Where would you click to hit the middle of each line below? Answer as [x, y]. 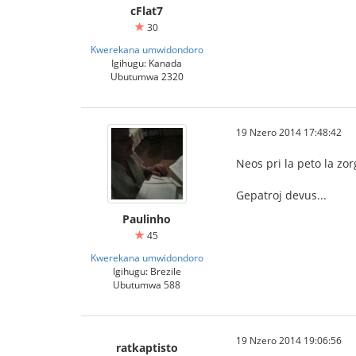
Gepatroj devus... [281, 195]
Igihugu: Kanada [147, 63]
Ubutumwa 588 [147, 284]
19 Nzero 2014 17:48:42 [289, 132]
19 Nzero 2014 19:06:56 [289, 340]
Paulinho [147, 219]
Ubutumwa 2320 [147, 76]
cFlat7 [147, 11]
